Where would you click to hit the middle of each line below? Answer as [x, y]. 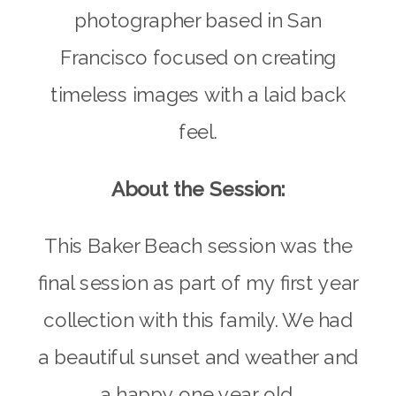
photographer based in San [198, 20]
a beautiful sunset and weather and [198, 357]
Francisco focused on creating [198, 57]
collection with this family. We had [198, 320]
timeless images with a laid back [198, 95]
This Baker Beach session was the [198, 246]
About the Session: [198, 189]
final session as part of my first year [198, 283]
